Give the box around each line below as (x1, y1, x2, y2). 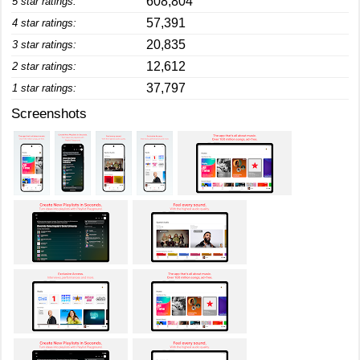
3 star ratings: (12, 39, 76, 51)
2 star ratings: (12, 60, 76, 72)
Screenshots (11, 106, 87, 121)
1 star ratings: (12, 82, 76, 94)
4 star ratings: (12, 17, 76, 29)
